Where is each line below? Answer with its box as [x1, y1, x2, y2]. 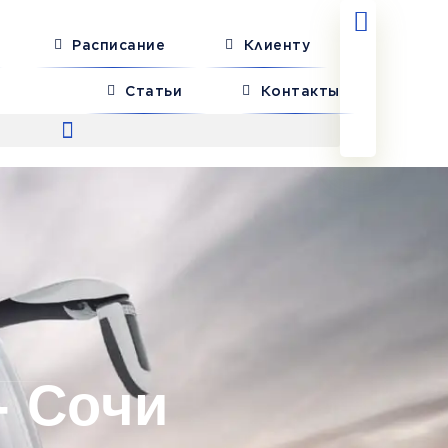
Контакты [260, 83, 340, 99]
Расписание [72, 37, 166, 53]
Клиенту [243, 37, 311, 53]
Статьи [125, 83, 183, 99]
